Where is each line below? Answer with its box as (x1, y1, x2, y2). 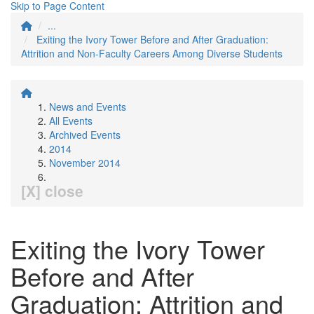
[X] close (21, 180, 83, 201)
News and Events (49, 100, 126, 114)
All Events (49, 114, 93, 128)
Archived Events (49, 128, 121, 142)
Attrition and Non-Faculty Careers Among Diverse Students (21, 46, 282, 60)
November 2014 (49, 156, 121, 170)
